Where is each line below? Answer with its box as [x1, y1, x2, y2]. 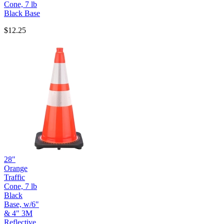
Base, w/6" [4, 199, 39, 208]
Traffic [4, 172, 25, 181]
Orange [4, 163, 27, 172]
